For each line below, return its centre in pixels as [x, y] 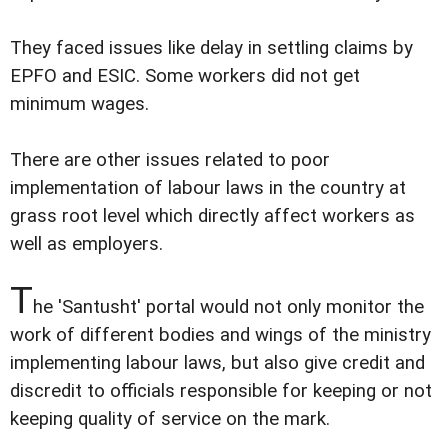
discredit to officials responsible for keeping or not [221, 390]
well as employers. [86, 243]
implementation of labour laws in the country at [208, 187]
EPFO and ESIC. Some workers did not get [185, 75]
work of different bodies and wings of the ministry [220, 334]
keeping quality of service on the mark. [170, 418]
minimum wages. [79, 103]
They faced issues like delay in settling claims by [211, 47]
